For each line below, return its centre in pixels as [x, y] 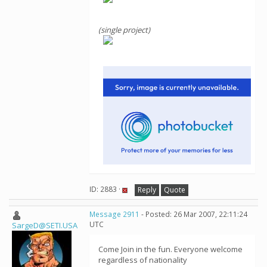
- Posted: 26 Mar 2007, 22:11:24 [193, 214]
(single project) [124, 30]
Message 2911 [114, 214]
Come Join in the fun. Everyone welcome [170, 249]
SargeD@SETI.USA [45, 226]
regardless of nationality [143, 260]
